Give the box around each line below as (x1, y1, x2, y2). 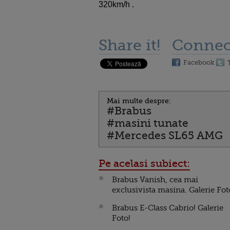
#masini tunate (107, 117, 188, 129)
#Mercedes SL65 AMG (107, 129, 223, 142)
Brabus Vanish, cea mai (112, 175, 198, 184)
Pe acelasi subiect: (99, 158, 190, 169)
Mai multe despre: (107, 97, 171, 105)
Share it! (99, 36, 160, 54)
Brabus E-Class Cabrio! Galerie (112, 203, 223, 213)
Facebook (183, 59, 215, 66)
